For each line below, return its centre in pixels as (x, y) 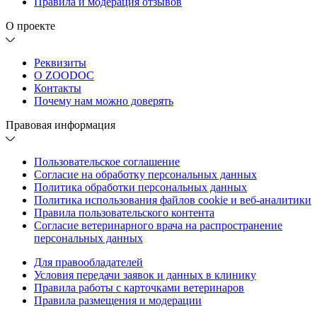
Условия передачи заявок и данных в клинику (145, 275)
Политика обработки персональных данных (140, 188)
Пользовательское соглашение (107, 162)
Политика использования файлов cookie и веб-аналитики (173, 200)
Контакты (58, 88)
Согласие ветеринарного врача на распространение (158, 226)
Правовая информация (60, 125)
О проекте (30, 26)
